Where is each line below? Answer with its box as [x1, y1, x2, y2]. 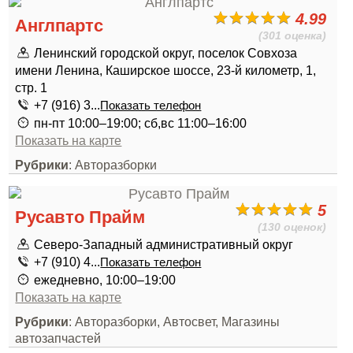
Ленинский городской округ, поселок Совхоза [34, 46, 298, 60]
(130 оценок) [258, 221, 327, 233]
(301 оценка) [258, 29, 327, 42]
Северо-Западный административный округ [34, 237, 294, 251]
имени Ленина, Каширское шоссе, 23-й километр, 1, [15, 63, 317, 77]
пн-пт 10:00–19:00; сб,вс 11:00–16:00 [34, 116, 247, 130]
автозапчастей [15, 331, 102, 345]
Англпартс [15, 16, 104, 35]
